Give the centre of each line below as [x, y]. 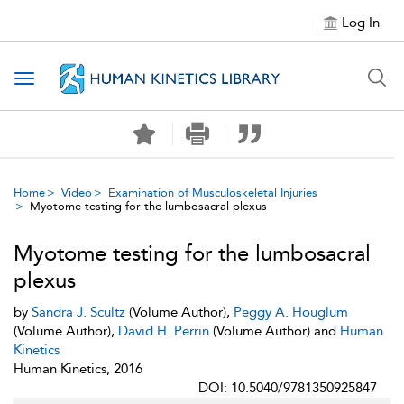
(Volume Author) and [275, 331]
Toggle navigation [82, 80]
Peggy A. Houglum [291, 312]
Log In [361, 23]
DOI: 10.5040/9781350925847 [288, 388]
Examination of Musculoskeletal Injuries [213, 193]
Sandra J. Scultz [78, 312]
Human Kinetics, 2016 [78, 369]
